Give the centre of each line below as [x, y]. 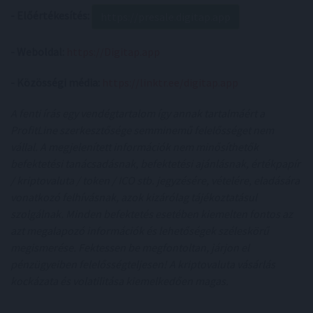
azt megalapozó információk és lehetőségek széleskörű [140, 231]
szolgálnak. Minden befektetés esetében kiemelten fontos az [152, 214]
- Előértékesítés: [50, 15]
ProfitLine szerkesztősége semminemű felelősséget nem [142, 130]
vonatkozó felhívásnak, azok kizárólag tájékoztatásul [134, 197]
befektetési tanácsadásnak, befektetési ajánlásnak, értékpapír [155, 164]
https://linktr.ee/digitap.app [170, 83]
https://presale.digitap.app [166, 17]
